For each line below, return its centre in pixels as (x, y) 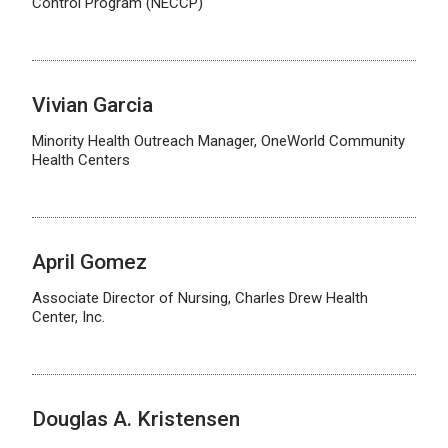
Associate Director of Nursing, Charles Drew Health (200, 298)
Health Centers (81, 160)
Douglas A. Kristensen (136, 419)
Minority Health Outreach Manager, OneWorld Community (218, 141)
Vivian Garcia (92, 105)
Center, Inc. (68, 317)
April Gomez (89, 262)
